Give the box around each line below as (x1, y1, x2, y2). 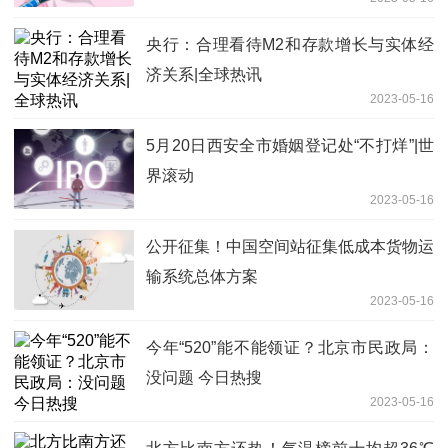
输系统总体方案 (146, 267, 258, 285)
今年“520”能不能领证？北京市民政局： (146, 338, 434, 356)
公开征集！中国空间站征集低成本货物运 (146, 237, 434, 255)
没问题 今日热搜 (146, 368, 262, 386)
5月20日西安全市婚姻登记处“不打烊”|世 (146, 136, 434, 154)
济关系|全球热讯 (146, 65, 262, 83)
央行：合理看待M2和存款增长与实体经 (146, 35, 434, 53)
